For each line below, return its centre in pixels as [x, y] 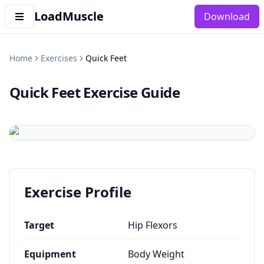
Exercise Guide [132, 92]
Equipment [50, 254]
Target [39, 225]
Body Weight [156, 254]
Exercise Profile [78, 192]
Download [227, 16]
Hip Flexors [153, 225]
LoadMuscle [69, 16]
